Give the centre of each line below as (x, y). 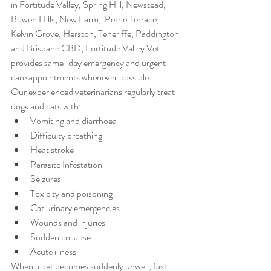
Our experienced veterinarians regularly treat (94, 92)
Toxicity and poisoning (71, 193)
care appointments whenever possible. (81, 77)
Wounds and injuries (68, 222)
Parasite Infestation (66, 164)
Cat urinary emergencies (75, 208)
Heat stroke (52, 150)
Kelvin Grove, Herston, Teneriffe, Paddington (96, 34)
